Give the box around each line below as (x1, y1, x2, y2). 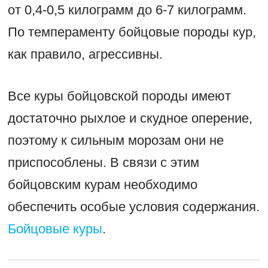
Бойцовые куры (7, 221, 102, 236)
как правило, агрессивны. (7, 46, 163, 62)
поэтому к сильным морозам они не (7, 132, 224, 148)
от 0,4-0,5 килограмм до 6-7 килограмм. (7, 2, 246, 17)
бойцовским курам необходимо (7, 176, 197, 192)
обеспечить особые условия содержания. (7, 199, 260, 214)
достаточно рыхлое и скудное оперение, (7, 110, 252, 126)
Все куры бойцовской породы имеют (7, 88, 231, 103)
